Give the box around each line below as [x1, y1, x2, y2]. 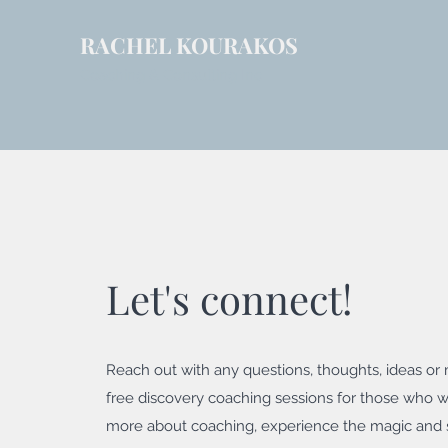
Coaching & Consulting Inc [80, 66, 262, 84]
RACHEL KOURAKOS [80, 30, 298, 60]
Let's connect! [106, 272, 352, 325]
